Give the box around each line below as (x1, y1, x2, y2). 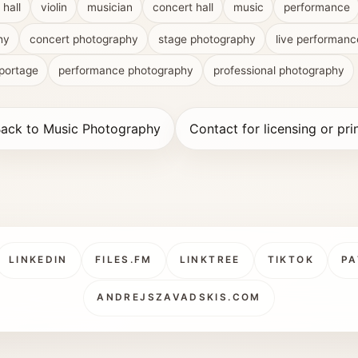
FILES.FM (94, 254, 153, 266)
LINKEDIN (8, 254, 68, 266)
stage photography (157, 32, 256, 46)
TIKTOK (267, 254, 314, 266)
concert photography (29, 32, 138, 46)
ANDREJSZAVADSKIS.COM (97, 292, 261, 304)
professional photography (213, 64, 344, 78)
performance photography (58, 64, 193, 78)
